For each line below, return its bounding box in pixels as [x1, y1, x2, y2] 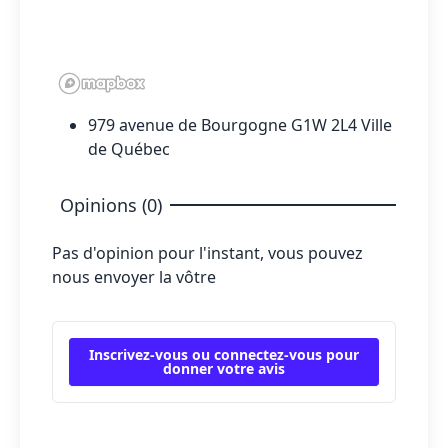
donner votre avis [163, 358, 285, 378]
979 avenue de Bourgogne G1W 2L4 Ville [88, 113, 392, 136]
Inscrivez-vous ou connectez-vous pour [89, 344, 359, 364]
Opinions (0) [60, 192, 162, 217]
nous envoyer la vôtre [52, 265, 216, 288]
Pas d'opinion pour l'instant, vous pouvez [52, 241, 363, 264]
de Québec [88, 137, 170, 160]
